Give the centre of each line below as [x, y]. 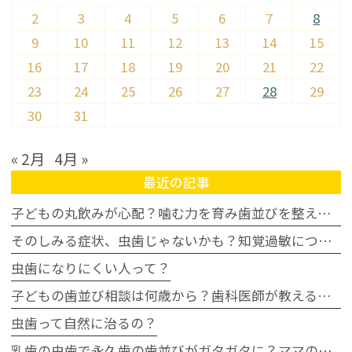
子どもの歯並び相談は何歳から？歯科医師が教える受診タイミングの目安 [325, 296]
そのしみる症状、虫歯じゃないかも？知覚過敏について [326, 241]
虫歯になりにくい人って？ [91, 268]
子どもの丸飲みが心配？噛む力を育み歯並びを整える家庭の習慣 [325, 213]
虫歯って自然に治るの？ [84, 323]
